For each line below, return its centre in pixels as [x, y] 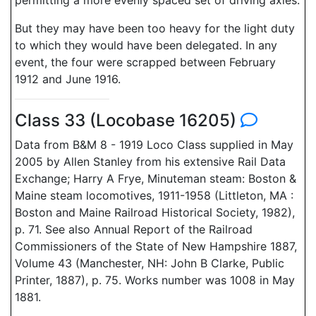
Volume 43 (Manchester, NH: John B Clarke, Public [150, 263]
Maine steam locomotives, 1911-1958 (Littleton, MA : [154, 195]
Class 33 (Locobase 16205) [128, 120]
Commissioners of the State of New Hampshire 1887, [156, 246]
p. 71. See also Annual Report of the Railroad [134, 229]
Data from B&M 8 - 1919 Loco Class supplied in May [154, 145]
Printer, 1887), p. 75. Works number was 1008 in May [155, 280]
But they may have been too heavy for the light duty [155, 28]
